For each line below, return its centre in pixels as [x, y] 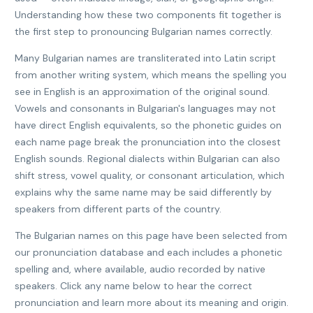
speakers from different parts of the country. [118, 209]
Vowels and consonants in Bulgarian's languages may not [145, 108]
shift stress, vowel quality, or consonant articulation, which [150, 175]
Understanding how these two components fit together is [148, 15]
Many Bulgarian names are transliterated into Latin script [145, 58]
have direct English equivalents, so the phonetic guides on [148, 125]
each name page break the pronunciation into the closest [148, 142]
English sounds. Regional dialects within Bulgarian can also [147, 159]
